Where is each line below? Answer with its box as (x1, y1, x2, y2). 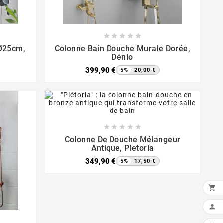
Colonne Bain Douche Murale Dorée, (54, 44, 191, 54)
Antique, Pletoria (91, 143, 154, 153)
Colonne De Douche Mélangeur (64, 135, 181, 145)
